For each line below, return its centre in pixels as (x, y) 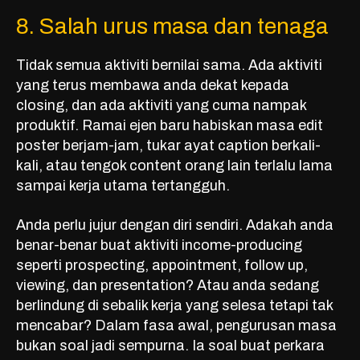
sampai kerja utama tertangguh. (123, 186)
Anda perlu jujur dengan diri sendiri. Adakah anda (175, 225)
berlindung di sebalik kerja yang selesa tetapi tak (174, 306)
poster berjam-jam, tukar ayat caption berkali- (168, 146)
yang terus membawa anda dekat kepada (153, 86)
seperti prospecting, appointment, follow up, (162, 266)
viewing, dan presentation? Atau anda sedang (168, 286)
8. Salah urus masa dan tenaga (172, 27)
